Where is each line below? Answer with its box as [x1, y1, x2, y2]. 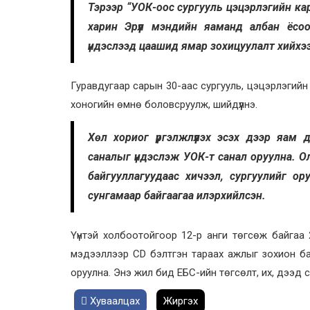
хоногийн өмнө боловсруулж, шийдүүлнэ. [71, 98, 260, 111]
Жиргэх [163, 295, 198, 308]
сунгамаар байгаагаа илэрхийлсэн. [88, 189, 268, 203]
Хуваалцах [87, 295, 140, 308]
